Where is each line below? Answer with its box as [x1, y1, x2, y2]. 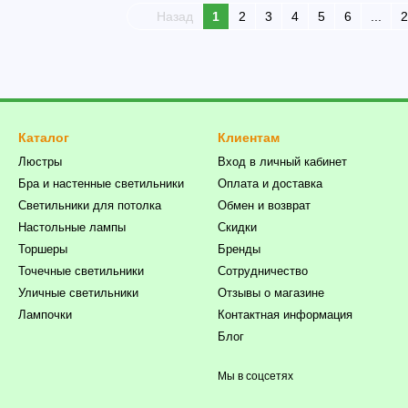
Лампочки [18, 308, 72, 321]
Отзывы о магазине [218, 286, 324, 300]
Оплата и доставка [218, 177, 322, 190]
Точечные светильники [18, 264, 144, 278]
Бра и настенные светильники [18, 177, 184, 190]
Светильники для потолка [18, 199, 161, 212]
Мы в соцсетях [218, 370, 293, 382]
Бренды [218, 242, 260, 256]
